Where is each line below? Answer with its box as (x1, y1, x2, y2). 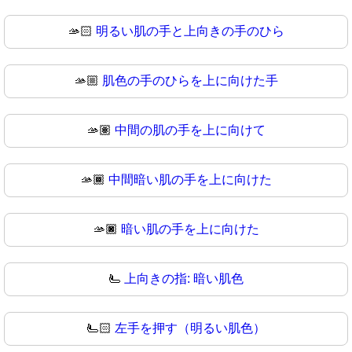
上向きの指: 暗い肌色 (124, 272, 244, 286)
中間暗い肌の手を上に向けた (108, 173, 272, 187)
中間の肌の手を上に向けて (115, 123, 266, 137)
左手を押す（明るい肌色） (115, 321, 266, 335)
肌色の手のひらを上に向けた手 (102, 74, 278, 88)
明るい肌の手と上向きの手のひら (96, 24, 284, 38)
